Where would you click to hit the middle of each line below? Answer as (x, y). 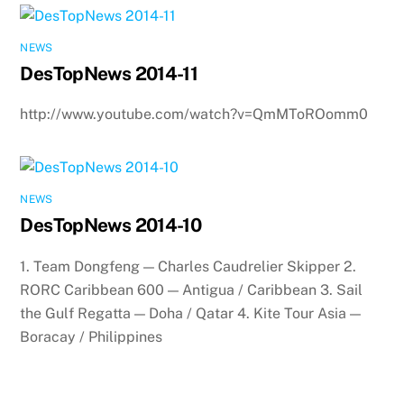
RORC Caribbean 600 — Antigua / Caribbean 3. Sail (192, 289)
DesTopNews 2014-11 (109, 73)
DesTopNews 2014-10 (111, 225)
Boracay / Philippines (92, 336)
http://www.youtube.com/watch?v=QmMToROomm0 (194, 115)
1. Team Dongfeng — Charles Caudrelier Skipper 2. (188, 266)
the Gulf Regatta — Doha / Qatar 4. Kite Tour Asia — (191, 313)
